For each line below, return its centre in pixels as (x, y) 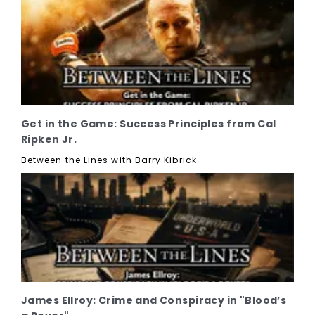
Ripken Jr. (49, 139)
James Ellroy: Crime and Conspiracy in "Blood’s (154, 300)
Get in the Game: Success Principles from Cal (149, 123)
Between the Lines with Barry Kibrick (109, 160)
